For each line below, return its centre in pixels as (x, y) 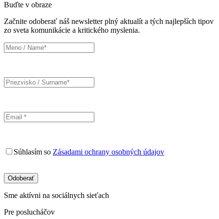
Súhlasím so (33, 152)
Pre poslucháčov (29, 212)
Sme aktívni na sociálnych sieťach (56, 195)
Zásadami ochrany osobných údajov (109, 152)
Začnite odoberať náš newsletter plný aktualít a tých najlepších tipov (109, 21)
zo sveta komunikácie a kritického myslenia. (72, 30)
